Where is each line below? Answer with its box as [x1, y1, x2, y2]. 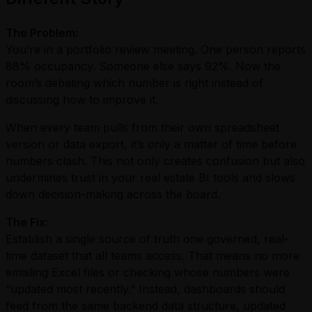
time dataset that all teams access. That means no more [6, 249, 299, 263]
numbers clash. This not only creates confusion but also [6, 154, 305, 169]
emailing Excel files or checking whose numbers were [6, 265, 290, 280]
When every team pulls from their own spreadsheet [6, 120, 279, 135]
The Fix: [6, 215, 48, 230]
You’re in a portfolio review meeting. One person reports [6, 42, 306, 57]
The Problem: [6, 26, 78, 40]
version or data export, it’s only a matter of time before [6, 137, 297, 152]
